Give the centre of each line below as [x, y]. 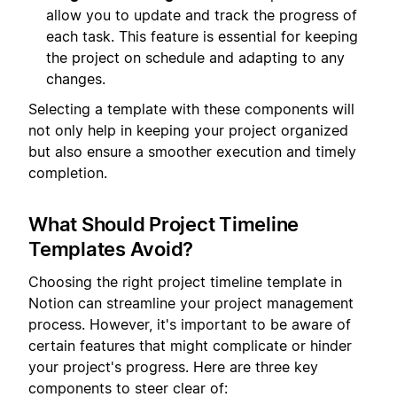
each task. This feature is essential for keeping [202, 37]
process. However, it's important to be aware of [190, 324]
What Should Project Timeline [163, 225]
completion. [68, 173]
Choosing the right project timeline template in [185, 281]
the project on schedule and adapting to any [195, 58]
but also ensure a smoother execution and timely [192, 152]
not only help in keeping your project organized [188, 131]
